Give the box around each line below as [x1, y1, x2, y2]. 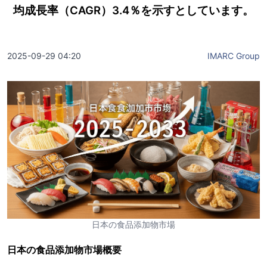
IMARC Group [207, 51, 260, 61]
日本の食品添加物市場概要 [7, 244, 122, 256]
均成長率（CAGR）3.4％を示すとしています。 [13, 4, 254, 17]
